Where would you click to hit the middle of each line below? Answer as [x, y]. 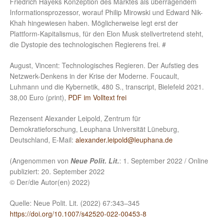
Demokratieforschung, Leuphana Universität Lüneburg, [94, 129]
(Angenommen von [40, 161]
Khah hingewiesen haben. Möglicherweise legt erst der [94, 23]
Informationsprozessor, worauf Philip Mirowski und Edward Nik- [106, 12]
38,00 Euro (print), [39, 98]
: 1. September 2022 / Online [164, 161]
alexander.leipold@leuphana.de [124, 140]
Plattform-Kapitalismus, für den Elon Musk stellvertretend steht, [107, 34]
